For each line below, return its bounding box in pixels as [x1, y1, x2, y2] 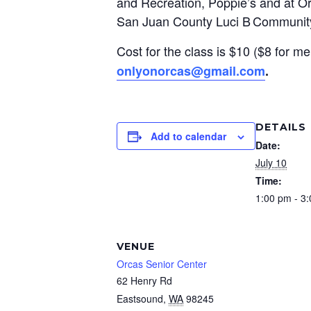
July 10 [255, 155, 287, 169]
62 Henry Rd [117, 274, 172, 287]
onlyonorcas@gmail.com [117, 62, 265, 80]
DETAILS [255, 121, 306, 133]
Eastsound [117, 292, 163, 305]
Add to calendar [151, 129, 226, 143]
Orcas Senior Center [117, 257, 207, 271]
